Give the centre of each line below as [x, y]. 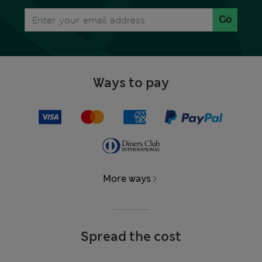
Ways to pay [131, 83]
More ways [127, 179]
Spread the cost [131, 237]
